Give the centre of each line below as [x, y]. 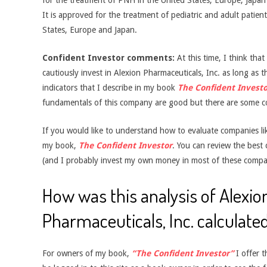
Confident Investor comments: [108, 58]
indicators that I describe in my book [110, 88]
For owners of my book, [87, 253]
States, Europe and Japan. [90, 30]
